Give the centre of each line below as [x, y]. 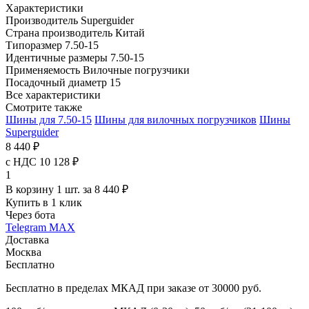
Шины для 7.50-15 [49, 119]
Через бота [30, 215]
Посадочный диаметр [58, 82]
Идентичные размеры [58, 57]
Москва [23, 252]
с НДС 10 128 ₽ [42, 161]
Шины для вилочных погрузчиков [176, 119]
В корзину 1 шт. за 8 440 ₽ [67, 189]
